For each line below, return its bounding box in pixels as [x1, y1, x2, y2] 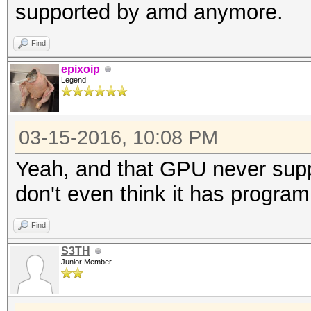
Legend [61, 76, 86, 84]
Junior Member [61, 258, 112, 266]
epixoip [61, 63, 100, 75]
